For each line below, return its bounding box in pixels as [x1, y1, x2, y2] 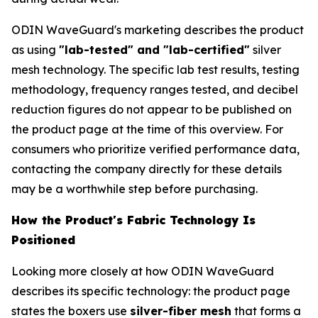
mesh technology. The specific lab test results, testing [11, 62, 300, 77]
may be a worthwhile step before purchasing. [11, 182, 258, 197]
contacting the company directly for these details [11, 162, 282, 177]
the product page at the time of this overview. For [11, 122, 283, 137]
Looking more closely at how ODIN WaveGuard [11, 264, 274, 279]
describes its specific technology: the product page [11, 284, 290, 299]
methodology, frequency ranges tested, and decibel [11, 82, 298, 97]
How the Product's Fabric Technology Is [11, 213, 256, 228]
